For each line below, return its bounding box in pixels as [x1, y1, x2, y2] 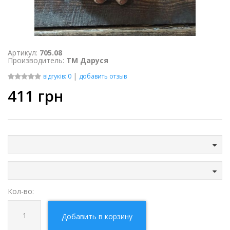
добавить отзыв [79, 72, 127, 81]
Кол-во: [8, 186, 34, 197]
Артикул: [8, 48, 40, 58]
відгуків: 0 [43, 72, 73, 81]
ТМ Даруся [66, 55, 108, 66]
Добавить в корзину [62, 212, 132, 222]
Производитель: [8, 55, 66, 66]
